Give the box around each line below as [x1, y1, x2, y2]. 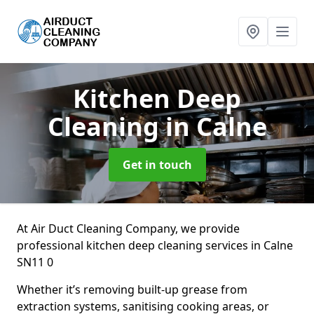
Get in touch [122, 157, 192, 172]
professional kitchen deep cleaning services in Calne [17, 238, 293, 253]
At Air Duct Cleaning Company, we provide [17, 221, 240, 236]
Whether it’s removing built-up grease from [17, 282, 247, 297]
